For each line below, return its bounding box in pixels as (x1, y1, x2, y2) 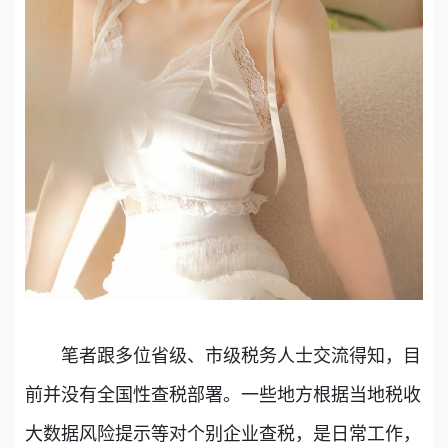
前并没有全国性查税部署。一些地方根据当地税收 (25, 382, 421, 406)
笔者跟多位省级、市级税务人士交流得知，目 (25, 343, 421, 367)
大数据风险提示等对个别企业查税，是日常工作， (25, 421, 421, 445)
